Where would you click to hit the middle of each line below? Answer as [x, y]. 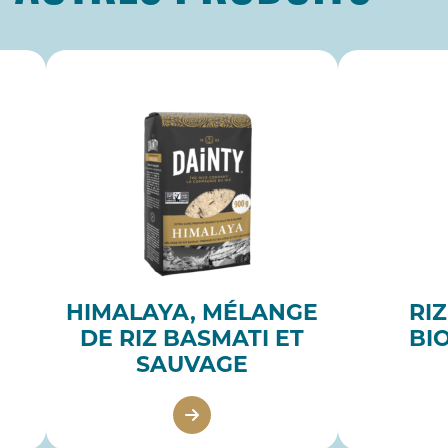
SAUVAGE [192, 366]
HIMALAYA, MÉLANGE [192, 314]
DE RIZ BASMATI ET [192, 340]
